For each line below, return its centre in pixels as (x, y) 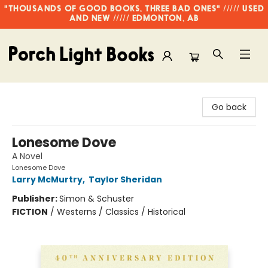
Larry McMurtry (47, 179)
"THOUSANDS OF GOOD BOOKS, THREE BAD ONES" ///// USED (134, 9)
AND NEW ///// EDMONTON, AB (134, 19)
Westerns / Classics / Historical (121, 212)
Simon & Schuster (97, 199)
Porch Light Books (45, 94)
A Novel (27, 156)
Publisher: (36, 199)
